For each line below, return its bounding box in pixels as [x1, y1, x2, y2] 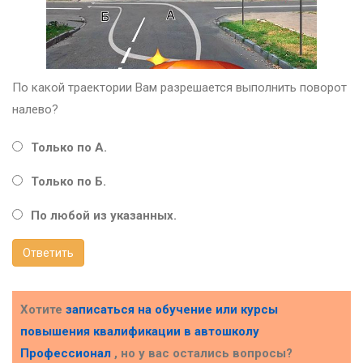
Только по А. [31, 139, 107, 155]
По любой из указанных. [31, 207, 177, 223]
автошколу [194, 323, 259, 339]
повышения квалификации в [20, 323, 194, 339]
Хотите [20, 301, 66, 317]
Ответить [23, 246, 74, 259]
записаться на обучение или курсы [66, 301, 278, 317]
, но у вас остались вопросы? [114, 345, 293, 361]
